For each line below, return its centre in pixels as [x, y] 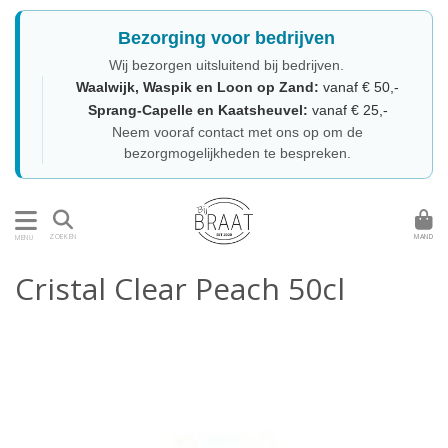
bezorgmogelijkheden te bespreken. [237, 153]
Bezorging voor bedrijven [226, 38]
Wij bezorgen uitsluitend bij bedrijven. [226, 65]
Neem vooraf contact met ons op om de [237, 132]
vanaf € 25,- [347, 110]
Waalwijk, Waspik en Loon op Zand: [197, 87]
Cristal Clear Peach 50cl [180, 288]
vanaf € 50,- [359, 87]
